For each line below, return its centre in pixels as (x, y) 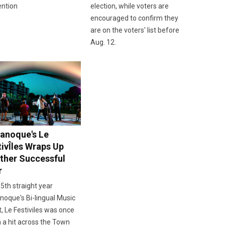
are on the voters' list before (135, 30)
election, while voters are (129, 6)
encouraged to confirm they (134, 18)
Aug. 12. (103, 42)
